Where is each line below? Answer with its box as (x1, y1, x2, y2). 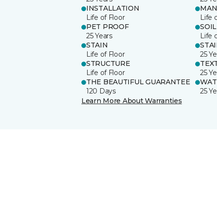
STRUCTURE (86, 59, 130, 68)
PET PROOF (86, 22, 129, 31)
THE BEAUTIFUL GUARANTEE (86, 77, 190, 86)
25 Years (86, 31, 112, 40)
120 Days (86, 86, 116, 95)
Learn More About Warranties (81, 96, 182, 105)
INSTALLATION (86, 3, 139, 13)
